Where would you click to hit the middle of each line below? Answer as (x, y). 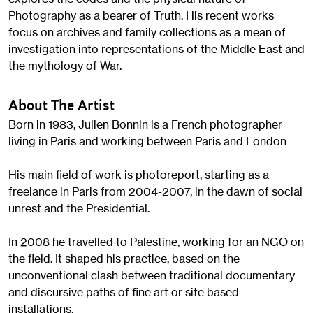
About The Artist (61, 105)
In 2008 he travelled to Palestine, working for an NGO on (156, 241)
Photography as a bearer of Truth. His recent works (141, 15)
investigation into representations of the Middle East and (156, 49)
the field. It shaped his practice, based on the (124, 258)
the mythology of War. (65, 65)
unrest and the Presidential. (79, 208)
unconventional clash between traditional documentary (152, 275)
